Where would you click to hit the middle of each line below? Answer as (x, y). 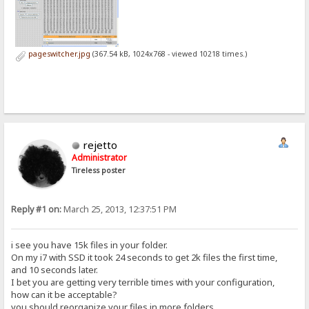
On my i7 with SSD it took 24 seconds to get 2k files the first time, (144, 257)
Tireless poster (99, 171)
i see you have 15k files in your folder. (90, 245)
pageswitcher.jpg (58, 53)
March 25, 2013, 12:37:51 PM (119, 210)
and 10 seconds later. (55, 269)
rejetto (100, 145)
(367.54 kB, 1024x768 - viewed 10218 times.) (168, 53)
